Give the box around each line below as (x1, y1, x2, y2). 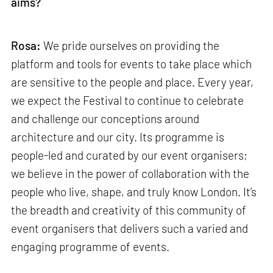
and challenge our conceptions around (11, 112, 200, 126)
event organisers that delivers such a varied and (11, 221, 249, 236)
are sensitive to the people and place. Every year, (11, 75, 254, 90)
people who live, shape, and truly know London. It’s (11, 185, 257, 199)
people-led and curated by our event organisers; (11, 148, 248, 163)
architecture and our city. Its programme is (11, 130, 225, 144)
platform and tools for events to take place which (11, 57, 252, 71)
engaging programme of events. (11, 239, 170, 254)
